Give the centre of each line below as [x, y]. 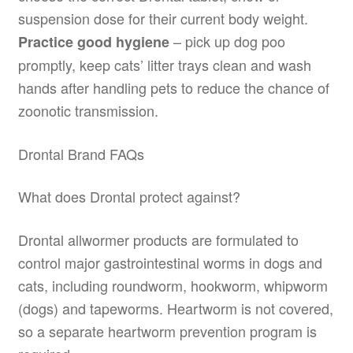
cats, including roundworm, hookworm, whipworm [173, 285]
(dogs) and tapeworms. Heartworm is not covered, [175, 308]
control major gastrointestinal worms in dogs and [170, 262]
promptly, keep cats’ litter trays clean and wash [164, 65]
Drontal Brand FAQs [81, 153]
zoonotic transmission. [88, 111]
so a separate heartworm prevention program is [167, 331]
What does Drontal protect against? [129, 197]
